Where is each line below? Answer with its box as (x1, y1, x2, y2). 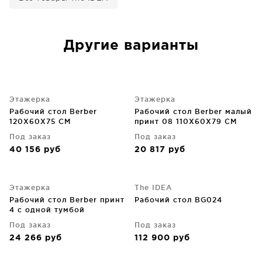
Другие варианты (63, 39, 199, 52)
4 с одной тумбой (9, 206, 85, 213)
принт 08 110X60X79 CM (135, 118, 237, 125)
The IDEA (135, 184, 172, 191)
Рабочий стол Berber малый (135, 108, 252, 115)
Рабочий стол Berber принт (9, 196, 125, 204)
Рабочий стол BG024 (135, 196, 222, 204)
